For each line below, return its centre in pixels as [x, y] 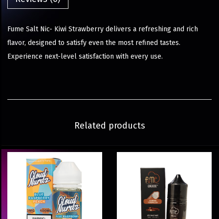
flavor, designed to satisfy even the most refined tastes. [94, 43]
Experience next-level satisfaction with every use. [85, 57]
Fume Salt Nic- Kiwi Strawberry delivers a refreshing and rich [103, 29]
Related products [109, 126]
